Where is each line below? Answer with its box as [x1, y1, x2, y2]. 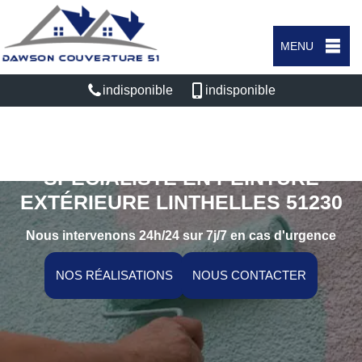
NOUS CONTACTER [192, 268, 306, 282]
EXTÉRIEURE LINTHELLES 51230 [19, 191, 343, 213]
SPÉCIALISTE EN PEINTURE [43, 166, 319, 189]
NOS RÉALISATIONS [56, 268, 173, 282]
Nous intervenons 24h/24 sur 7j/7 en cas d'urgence [26, 229, 336, 242]
